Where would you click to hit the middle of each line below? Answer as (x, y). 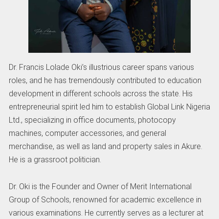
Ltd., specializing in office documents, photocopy (92, 120)
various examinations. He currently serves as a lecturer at (106, 213)
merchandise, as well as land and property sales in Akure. (105, 147)
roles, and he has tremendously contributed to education (105, 81)
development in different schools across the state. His (100, 94)
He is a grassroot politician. (55, 160)
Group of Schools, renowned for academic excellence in (105, 199)
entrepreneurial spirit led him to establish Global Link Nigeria (109, 107)
